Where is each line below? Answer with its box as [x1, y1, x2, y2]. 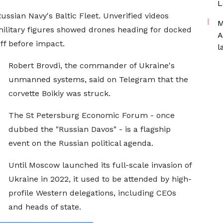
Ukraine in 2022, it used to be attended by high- [8, 174, 192, 184]
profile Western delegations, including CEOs [8, 188, 176, 198]
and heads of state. [8, 202, 81, 212]
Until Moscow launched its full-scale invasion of [8, 160, 192, 170]
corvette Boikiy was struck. [8, 89, 111, 98]
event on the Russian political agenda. [8, 138, 153, 148]
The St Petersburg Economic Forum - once [8, 111, 175, 120]
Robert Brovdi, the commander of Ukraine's [8, 61, 175, 70]
